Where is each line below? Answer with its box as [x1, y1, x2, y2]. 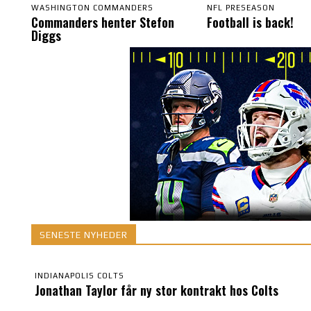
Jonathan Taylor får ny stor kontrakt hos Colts [35, 280, 278, 299]
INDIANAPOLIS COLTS [35, 271, 124, 280]
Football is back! [206, 12, 297, 31]
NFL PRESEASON [206, 3, 275, 12]
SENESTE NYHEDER [40, 229, 128, 240]
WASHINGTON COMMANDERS [31, 3, 153, 12]
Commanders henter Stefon [31, 12, 174, 31]
